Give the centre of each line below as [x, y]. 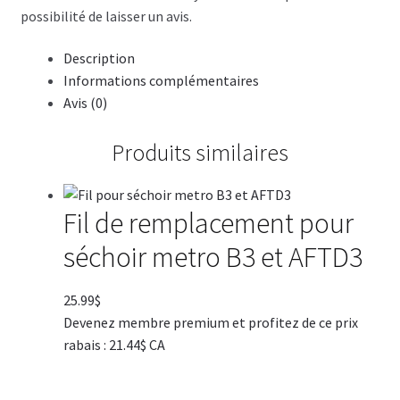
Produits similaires [200, 152]
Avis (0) [85, 103]
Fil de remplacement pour [208, 223]
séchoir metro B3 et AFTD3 [212, 257]
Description [99, 58]
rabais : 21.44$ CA [114, 345]
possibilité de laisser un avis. [106, 16]
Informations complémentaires [161, 81]
